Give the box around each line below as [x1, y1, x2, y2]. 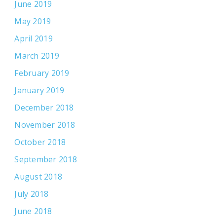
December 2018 [14, 102, 74, 113]
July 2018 [14, 188, 49, 200]
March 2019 [14, 50, 59, 62]
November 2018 [14, 119, 75, 131]
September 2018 [14, 154, 77, 165]
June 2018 [14, 206, 52, 217]
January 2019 [14, 85, 65, 96]
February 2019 [14, 68, 70, 79]
